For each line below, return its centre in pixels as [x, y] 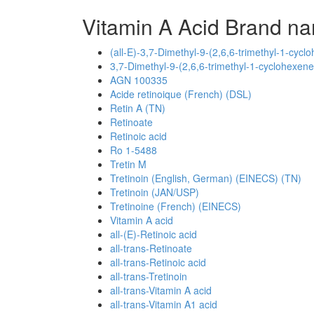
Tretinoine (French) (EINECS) [176, 206]
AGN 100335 [139, 80]
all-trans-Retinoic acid [158, 262]
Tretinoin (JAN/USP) [155, 192]
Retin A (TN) [138, 108]
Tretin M [128, 164]
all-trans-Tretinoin [149, 276]
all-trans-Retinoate [151, 248]
